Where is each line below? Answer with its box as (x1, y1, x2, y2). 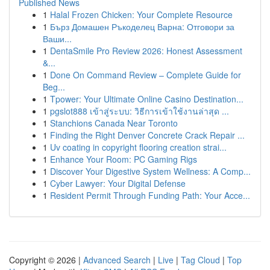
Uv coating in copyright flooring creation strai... (50, 141, 227, 153)
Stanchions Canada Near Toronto (50, 117, 178, 129)
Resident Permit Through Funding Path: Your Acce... (50, 189, 250, 201)
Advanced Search (83, 254, 151, 266)
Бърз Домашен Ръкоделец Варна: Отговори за (50, 20, 234, 33)
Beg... (43, 81, 65, 93)
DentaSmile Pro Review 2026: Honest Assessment (50, 45, 242, 57)
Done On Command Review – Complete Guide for (50, 69, 241, 81)
